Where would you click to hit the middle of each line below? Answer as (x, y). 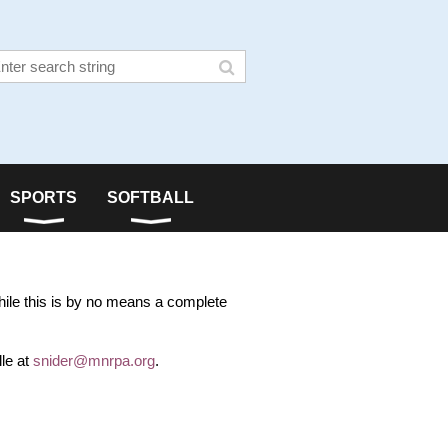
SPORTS (43, 197)
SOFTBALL (150, 197)
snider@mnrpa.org (94, 360)
